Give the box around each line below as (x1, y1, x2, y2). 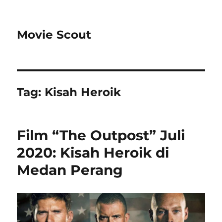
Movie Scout (17, 28, 92, 42)
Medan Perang (17, 162, 123, 178)
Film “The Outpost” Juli (17, 127, 185, 144)
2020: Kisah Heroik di (17, 144, 169, 161)
